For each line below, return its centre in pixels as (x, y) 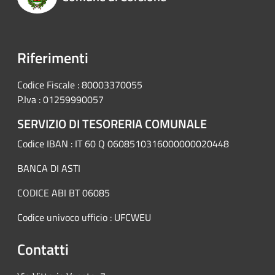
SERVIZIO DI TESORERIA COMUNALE (112, 124)
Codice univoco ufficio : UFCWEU (84, 218)
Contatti (43, 250)
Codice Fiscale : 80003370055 (80, 85)
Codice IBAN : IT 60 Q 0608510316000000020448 (123, 144)
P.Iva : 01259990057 (60, 100)
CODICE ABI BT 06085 (64, 193)
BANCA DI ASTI (49, 168)
